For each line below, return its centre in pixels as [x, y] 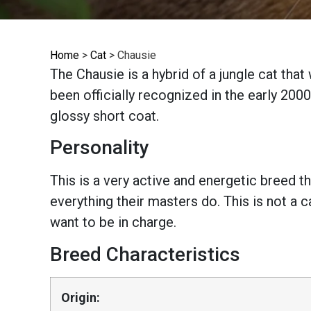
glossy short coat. [104, 116]
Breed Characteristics [145, 254]
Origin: [81, 297]
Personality [100, 148]
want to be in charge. [113, 222]
